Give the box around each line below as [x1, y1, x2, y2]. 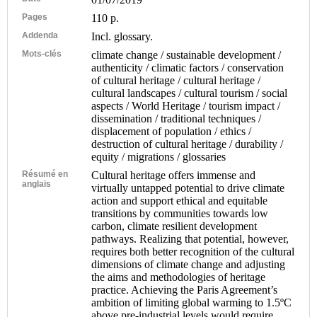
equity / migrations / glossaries [91, 150, 226, 163]
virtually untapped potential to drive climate [91, 181, 285, 194]
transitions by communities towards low [91, 207, 269, 219]
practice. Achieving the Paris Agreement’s [91, 283, 278, 296]
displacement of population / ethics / [91, 125, 252, 137]
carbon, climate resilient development [91, 219, 258, 232]
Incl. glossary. [91, 30, 154, 42]
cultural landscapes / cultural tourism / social [91, 86, 288, 99]
